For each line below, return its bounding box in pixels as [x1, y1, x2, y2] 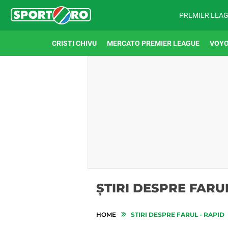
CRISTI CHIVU [52, 39, 97, 47]
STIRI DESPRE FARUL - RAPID [129, 211, 224, 218]
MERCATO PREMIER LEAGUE [107, 39, 199, 47]
